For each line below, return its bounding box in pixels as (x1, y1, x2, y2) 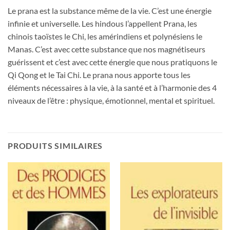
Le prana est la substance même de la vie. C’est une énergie (8, 5, 212, 15)
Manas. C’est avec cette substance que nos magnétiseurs (8, 44, 205, 54)
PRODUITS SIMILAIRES (8, 141, 103, 151)
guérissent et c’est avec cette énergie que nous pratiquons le (8, 56, 217, 67)
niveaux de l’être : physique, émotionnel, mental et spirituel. (8, 95, 215, 105)
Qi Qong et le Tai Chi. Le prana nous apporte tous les (8, 69, 190, 80)
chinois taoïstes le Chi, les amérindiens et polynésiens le (8, 31, 202, 41)
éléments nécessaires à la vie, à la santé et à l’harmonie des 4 (8, 82, 217, 92)
